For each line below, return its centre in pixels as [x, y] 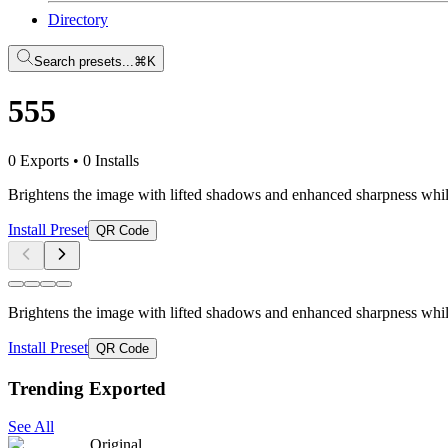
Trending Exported [87, 388]
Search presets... [84, 61]
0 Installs [111, 160]
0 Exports [38, 160]
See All [31, 427]
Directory [78, 19]
